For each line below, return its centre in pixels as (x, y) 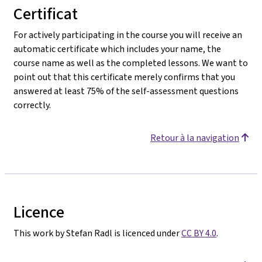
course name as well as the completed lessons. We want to (131, 63)
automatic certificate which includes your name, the (117, 49)
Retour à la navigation (195, 138)
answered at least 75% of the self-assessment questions (126, 91)
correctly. (32, 105)
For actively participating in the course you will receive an (128, 35)
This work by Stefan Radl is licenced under (97, 233)
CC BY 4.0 (199, 233)
